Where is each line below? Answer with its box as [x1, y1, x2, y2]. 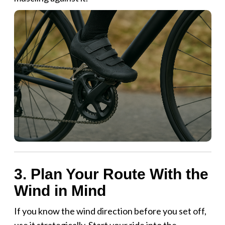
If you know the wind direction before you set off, [14, 205, 206, 216]
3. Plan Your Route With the [14, 165, 208, 182]
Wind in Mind [14, 182, 106, 199]
